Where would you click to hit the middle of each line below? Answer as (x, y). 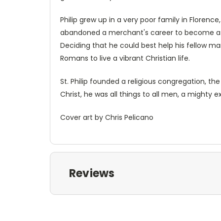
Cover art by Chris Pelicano (107, 117)
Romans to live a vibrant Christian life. (125, 58)
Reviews (92, 173)
